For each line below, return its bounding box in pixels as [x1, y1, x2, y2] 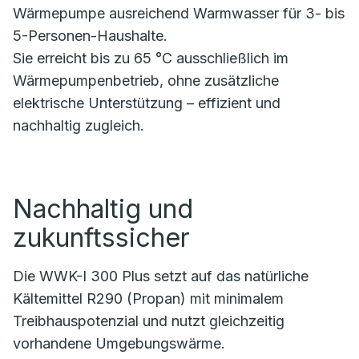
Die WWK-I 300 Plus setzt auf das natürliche [13, 268, 309, 285]
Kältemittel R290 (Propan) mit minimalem [13, 290, 284, 308]
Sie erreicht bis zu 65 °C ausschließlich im [13, 50, 288, 67]
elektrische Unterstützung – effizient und [13, 95, 280, 112]
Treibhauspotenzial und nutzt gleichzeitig [13, 313, 284, 330]
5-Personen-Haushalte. [13, 27, 167, 45]
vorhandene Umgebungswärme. [13, 335, 225, 353]
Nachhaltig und [13, 193, 193, 225]
